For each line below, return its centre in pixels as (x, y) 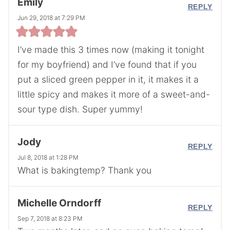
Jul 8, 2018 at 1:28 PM (48, 158)
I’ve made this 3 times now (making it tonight (111, 49)
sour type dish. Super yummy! (80, 109)
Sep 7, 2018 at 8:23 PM (50, 219)
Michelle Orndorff (59, 203)
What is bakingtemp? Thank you (84, 170)
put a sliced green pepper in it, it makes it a (108, 79)
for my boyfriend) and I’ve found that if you (107, 64)
